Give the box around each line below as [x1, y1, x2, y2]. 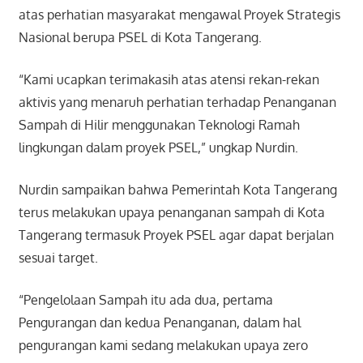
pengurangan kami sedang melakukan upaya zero [18, 337, 308, 354]
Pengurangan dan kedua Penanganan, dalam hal [18, 314, 301, 331]
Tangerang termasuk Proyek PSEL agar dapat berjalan [18, 227, 334, 244]
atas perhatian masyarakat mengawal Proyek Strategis [18, 6, 340, 23]
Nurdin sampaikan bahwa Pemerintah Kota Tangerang [18, 181, 337, 199]
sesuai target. [18, 250, 98, 267]
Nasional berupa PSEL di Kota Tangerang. [18, 29, 262, 46]
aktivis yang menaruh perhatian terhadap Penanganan [18, 94, 336, 111]
